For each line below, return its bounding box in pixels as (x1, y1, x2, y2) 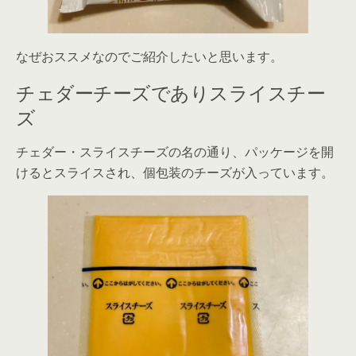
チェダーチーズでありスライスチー (16, 77, 326, 106)
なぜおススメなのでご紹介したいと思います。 (16, 48, 283, 66)
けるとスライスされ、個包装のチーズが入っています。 (16, 164, 334, 182)
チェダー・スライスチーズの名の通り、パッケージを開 (16, 143, 334, 161)
